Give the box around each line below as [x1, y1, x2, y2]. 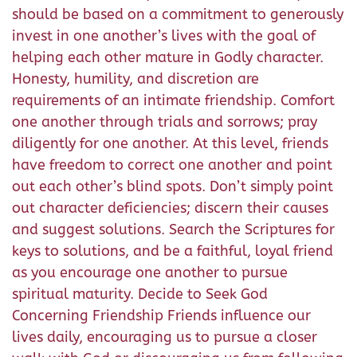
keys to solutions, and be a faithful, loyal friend [12, 242, 333, 260]
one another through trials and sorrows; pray [12, 113, 317, 131]
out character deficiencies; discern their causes [12, 199, 328, 217]
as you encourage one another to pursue [12, 264, 288, 281]
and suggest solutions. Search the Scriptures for [12, 221, 335, 238]
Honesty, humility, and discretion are [12, 70, 259, 88]
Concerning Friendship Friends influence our [12, 307, 311, 324]
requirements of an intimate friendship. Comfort [12, 92, 335, 109]
